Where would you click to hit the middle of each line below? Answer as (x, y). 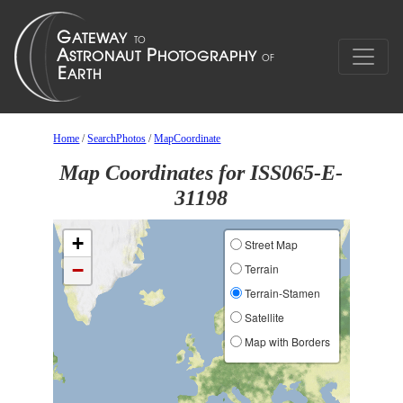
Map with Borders (286, 341)
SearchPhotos (117, 139)
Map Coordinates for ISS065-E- (201, 173)
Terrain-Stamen (281, 293)
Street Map (269, 244)
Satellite (263, 317)
